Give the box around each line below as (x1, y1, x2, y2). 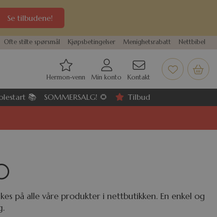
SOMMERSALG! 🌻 (44, 92, 108, 102)
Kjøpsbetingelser (68, 38, 115, 46)
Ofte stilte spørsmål (4, 38, 60, 46)
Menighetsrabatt (123, 38, 171, 46)
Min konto (91, 73, 122, 81)
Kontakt (127, 73, 150, 81)
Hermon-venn (46, 73, 85, 81)
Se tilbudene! (7, 13, 53, 23)
